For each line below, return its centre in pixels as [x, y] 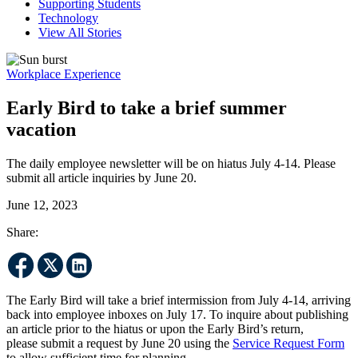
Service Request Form [288, 343]
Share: [22, 232]
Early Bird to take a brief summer [147, 107]
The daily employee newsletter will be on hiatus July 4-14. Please [171, 163]
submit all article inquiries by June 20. [101, 177]
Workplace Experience [64, 74]
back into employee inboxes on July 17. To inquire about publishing [177, 314]
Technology [68, 18]
